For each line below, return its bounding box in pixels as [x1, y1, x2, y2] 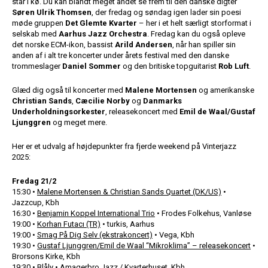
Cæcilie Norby [75, 96, 130, 105]
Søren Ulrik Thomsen [12, 8, 92, 17]
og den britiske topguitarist [121, 62, 218, 71]
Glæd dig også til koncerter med [12, 86, 125, 95]
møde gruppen [12, 19, 65, 28]
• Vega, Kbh [153, 230, 194, 239]
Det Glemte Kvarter [65, 19, 137, 28]
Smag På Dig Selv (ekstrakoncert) [37, 230, 153, 239]
